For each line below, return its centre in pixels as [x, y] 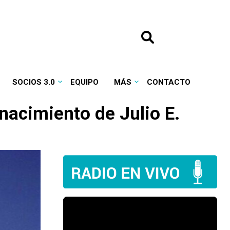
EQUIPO [84, 82]
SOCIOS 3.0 [33, 82]
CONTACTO [168, 82]
